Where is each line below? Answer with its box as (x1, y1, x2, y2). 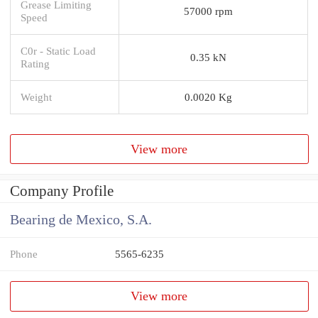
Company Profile (10, 182, 114, 200)
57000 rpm (184, 4, 233, 17)
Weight (21, 90, 52, 103)
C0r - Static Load (21, 44, 96, 57)
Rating (21, 57, 50, 70)
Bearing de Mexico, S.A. (10, 212, 152, 228)
